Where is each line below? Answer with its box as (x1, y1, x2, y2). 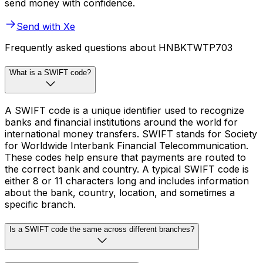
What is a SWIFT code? (9, 68, 91, 77)
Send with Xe (16, 21, 75, 33)
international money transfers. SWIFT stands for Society (5, 127, 257, 140)
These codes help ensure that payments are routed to (5, 151, 246, 163)
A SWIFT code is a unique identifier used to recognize (5, 104, 244, 116)
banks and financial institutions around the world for (5, 116, 238, 128)
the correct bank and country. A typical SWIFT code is (5, 163, 249, 175)
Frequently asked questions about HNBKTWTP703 (5, 42, 232, 54)
